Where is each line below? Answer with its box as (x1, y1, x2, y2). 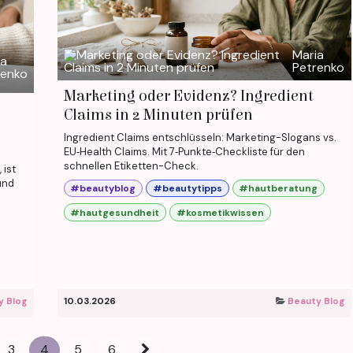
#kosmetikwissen (176, 206, 264, 219)
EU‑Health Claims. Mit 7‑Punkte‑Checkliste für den (63, 144, 305, 158)
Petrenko (292, 58, 344, 76)
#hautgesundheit (70, 206, 160, 219)
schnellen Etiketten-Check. (63, 158, 199, 173)
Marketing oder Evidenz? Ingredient (63, 86, 314, 105)
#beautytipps (152, 182, 222, 195)
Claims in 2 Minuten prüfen (63, 105, 253, 124)
